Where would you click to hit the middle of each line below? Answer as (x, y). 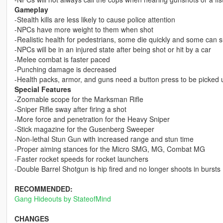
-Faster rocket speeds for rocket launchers (81, 159)
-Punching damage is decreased (65, 69)
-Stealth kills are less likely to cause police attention (95, 20)
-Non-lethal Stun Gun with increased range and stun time (104, 139)
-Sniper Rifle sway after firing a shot (70, 109)
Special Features (43, 89)
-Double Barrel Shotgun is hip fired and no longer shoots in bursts (117, 169)
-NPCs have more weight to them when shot (84, 30)
